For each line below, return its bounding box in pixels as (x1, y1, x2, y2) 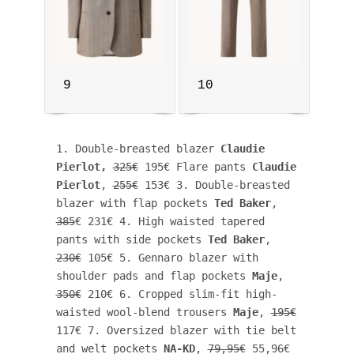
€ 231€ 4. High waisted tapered (74, 214, 265, 228)
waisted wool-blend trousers (55, 305, 233, 318)
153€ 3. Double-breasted (137, 178, 290, 191)
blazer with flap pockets (55, 196, 214, 209)
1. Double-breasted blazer (55, 141, 220, 155)
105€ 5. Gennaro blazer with (81, 250, 258, 264)
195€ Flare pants (137, 160, 252, 173)
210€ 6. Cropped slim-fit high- (81, 287, 277, 300)
